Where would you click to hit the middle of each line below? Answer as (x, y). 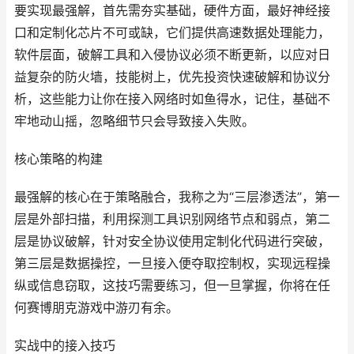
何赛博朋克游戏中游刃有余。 (96, 308)
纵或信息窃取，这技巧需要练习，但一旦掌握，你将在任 (172, 286)
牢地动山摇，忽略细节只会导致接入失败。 (134, 121)
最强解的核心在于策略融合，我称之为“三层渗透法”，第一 (177, 197)
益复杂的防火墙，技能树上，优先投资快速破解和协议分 (172, 77)
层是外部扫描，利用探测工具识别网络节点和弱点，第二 (172, 219)
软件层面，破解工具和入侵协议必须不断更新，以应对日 (172, 55)
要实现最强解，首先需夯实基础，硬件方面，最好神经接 (172, 11)
